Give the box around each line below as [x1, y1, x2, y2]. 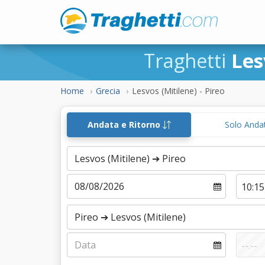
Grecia [96, 85, 120, 96]
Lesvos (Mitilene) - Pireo [132, 85, 225, 96]
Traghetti [143, 47, 231, 74]
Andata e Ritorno [87, 119, 163, 130]
